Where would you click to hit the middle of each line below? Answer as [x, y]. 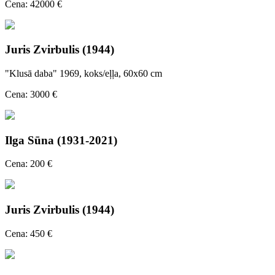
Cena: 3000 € [31, 94]
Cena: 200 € [29, 164]
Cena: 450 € [29, 233]
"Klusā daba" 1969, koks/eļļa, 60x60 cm [83, 73]
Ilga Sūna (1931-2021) [61, 140]
